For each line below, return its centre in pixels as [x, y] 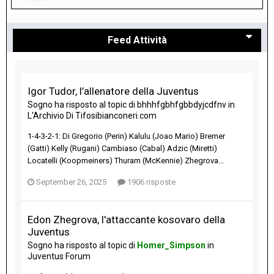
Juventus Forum [59, 257]
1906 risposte [150, 182]
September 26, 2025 [71, 182]
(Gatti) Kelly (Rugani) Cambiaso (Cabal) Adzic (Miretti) [122, 149]
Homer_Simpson [171, 246]
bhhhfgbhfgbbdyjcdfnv [182, 105]
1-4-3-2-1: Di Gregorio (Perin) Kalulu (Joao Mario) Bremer [126, 136]
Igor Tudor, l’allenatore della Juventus [113, 91]
